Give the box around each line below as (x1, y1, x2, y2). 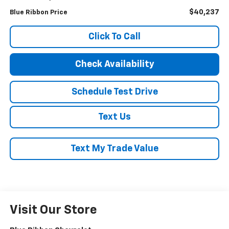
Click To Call (88, 32, 141, 42)
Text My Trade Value (71, 144, 158, 154)
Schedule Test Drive (71, 87, 158, 97)
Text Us (98, 112, 131, 122)
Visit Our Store (9, 204, 97, 217)
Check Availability (75, 60, 154, 70)
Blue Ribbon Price (9, 9, 67, 16)
